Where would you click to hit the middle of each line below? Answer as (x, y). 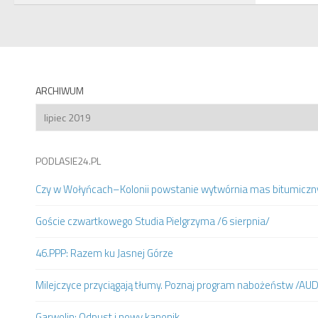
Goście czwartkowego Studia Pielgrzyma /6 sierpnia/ (153, 221)
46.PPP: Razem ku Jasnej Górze (104, 253)
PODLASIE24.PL (68, 161)
